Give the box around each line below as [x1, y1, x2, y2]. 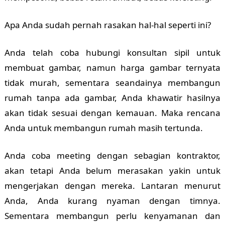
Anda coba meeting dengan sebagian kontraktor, [4, 149, 221, 161]
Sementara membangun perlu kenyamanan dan [4, 209, 221, 221]
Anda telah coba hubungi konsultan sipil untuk [4, 46, 221, 58]
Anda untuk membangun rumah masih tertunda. [4, 122, 203, 134]
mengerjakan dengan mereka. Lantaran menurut [4, 179, 221, 191]
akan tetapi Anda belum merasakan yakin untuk [4, 164, 221, 176]
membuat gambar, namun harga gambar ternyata [4, 61, 221, 73]
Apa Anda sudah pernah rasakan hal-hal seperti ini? [4, 19, 211, 31]
